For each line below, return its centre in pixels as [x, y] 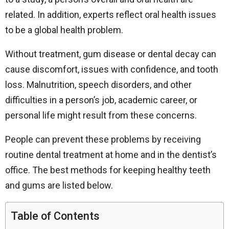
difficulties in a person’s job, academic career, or [101, 100]
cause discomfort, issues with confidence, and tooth [112, 69]
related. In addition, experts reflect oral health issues [111, 15]
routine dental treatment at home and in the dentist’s [111, 155]
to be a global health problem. [64, 30]
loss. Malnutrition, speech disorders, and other [98, 85]
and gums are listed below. [59, 185]
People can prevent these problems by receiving [103, 139]
